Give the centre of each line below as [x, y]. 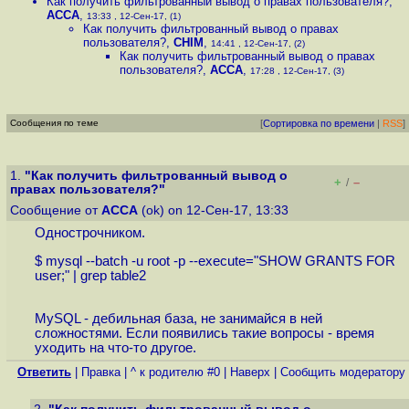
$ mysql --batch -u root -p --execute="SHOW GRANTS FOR [215, 262]
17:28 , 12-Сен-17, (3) [297, 71]
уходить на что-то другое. [115, 347]
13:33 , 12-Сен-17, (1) [134, 16]
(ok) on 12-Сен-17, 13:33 [215, 210]
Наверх [250, 372]
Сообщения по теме [54, 123]
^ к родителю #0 [175, 372]
